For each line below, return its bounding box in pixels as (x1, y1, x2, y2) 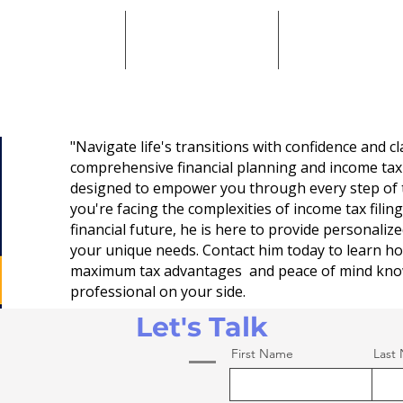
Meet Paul (172, 31, 232, 49)
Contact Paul (316, 31, 394, 49)
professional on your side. (70, 282, 249, 301)
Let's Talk (135, 310, 268, 344)
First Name (230, 345, 293, 362)
